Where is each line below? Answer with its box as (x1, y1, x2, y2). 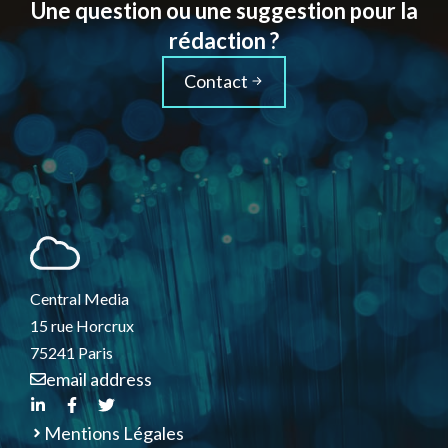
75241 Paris (30, 342, 113, 362)
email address (46, 367, 153, 390)
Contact (184, 69, 248, 92)
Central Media (30, 288, 129, 308)
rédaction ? (169, 26, 279, 54)
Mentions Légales (44, 421, 185, 444)
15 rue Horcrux (30, 315, 134, 335)
